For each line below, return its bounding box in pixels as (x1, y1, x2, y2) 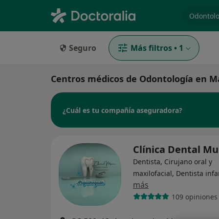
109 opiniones (171, 192, 218, 201)
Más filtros (131, 43, 172, 53)
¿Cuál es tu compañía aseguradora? (63, 105, 182, 115)
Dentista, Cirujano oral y (133, 157, 212, 166)
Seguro (69, 43, 96, 53)
